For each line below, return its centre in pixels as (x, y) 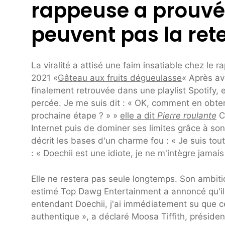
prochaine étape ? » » (76, 116)
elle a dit (139, 116)
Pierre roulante (187, 116)
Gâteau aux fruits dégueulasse (120, 78)
